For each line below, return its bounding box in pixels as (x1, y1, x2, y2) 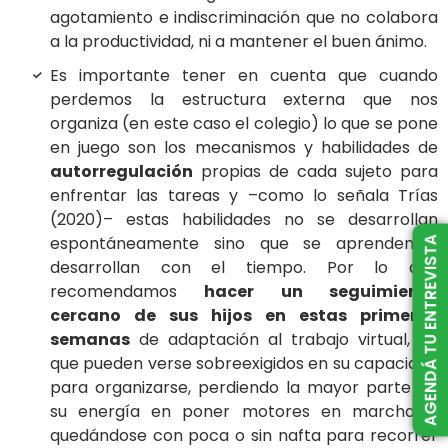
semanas (50, 327, 130, 351)
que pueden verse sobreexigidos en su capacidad (50, 351, 438, 375)
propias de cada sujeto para (193, 159, 438, 183)
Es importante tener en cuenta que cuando (50, 63, 438, 87)
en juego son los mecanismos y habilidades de (50, 135, 438, 159)
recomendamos (50, 279, 205, 303)
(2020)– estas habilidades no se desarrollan (50, 207, 438, 231)
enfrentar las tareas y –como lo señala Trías (50, 183, 438, 207)
